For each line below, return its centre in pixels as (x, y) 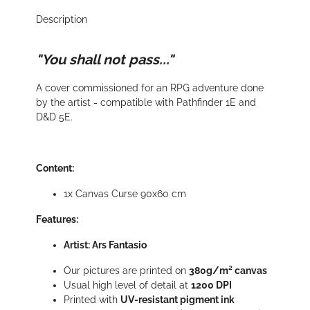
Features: (57, 220)
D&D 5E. (54, 117)
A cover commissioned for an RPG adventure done (150, 88)
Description (62, 20)
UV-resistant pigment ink (177, 300)
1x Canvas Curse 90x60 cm (125, 194)
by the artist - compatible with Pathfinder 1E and (146, 103)
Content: (55, 168)
